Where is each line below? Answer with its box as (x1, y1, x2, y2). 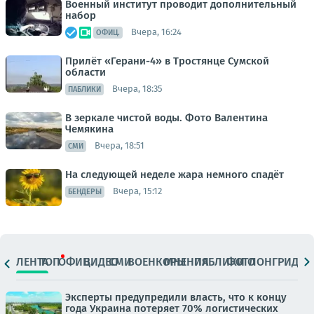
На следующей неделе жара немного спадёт (65, 168, 284, 181)
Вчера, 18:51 (95, 140, 144, 151)
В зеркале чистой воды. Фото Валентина (65, 111, 268, 124)
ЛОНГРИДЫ (248, 255, 308, 269)
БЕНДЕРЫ (68, 186, 102, 196)
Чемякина (65, 122, 114, 135)
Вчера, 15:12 (113, 186, 162, 197)
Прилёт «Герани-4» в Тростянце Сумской (65, 54, 269, 67)
